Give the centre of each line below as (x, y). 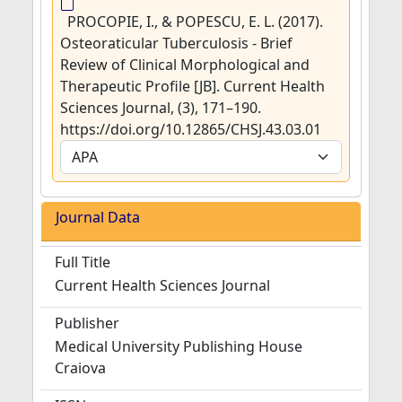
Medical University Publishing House (179, 346)
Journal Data (98, 217)
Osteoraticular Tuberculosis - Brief (176, 43)
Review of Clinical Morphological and (185, 65)
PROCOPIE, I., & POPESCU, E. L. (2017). (195, 22)
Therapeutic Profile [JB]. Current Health (192, 86)
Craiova (80, 368)
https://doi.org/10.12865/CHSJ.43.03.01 (191, 129)
